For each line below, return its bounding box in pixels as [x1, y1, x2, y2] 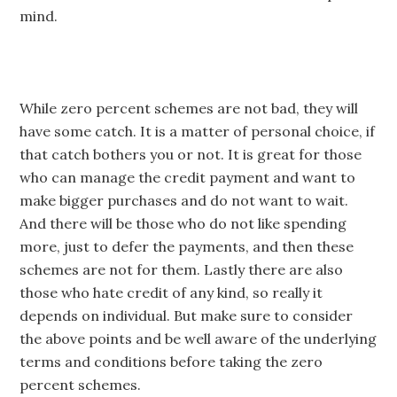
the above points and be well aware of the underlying [19, 330, 378, 347]
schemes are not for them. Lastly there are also [19, 261, 344, 278]
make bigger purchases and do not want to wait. [19, 191, 349, 209]
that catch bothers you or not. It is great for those [19, 145, 362, 163]
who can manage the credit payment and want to [19, 168, 356, 186]
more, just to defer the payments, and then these [19, 237, 354, 255]
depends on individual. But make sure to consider [19, 307, 354, 324]
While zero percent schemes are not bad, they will [19, 99, 359, 117]
